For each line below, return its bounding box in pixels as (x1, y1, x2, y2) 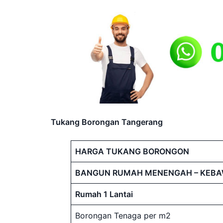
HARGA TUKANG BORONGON (75, 146, 189, 157)
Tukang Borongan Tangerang (51, 117, 163, 127)
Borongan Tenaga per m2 (75, 211, 171, 221)
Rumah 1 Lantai (75, 189, 133, 200)
